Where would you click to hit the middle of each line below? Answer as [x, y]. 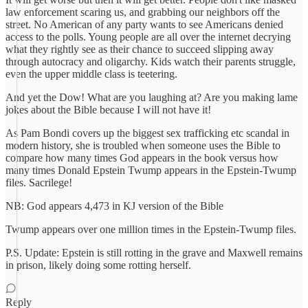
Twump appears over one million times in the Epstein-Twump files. [151, 229]
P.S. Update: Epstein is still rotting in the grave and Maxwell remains [154, 253]
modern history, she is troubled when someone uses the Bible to [143, 145]
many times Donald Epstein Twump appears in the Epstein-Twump [151, 170]
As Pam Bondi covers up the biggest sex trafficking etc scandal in [147, 133]
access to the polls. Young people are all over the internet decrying [148, 37]
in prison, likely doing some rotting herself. [98, 265]
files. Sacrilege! [39, 183]
